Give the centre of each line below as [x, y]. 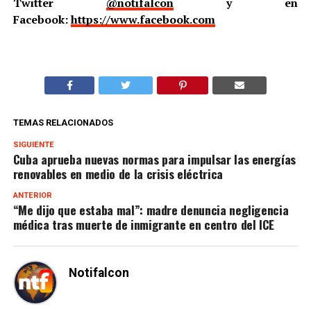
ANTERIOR [32, 196]
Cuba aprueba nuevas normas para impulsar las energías [154, 159]
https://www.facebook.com [143, 20]
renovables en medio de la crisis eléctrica [118, 174]
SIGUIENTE [33, 145]
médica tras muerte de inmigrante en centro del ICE [144, 225]
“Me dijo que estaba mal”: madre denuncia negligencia [151, 210]
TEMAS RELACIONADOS [63, 123]
